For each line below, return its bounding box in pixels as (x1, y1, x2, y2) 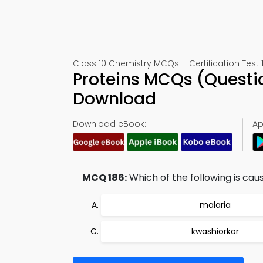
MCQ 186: (82, 171, 127, 184)
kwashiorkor (191, 225, 239, 237)
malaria (199, 199, 231, 211)
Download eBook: (73, 118, 146, 130)
